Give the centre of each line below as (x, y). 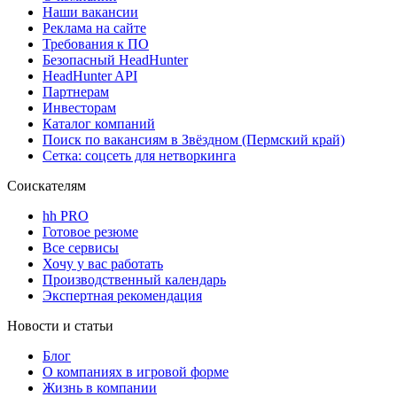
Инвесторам (79, 108)
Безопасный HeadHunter (115, 60)
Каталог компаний (99, 124)
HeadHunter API (90, 76)
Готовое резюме (90, 232)
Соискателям (47, 186)
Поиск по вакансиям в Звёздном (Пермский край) (194, 140)
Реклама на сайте (94, 28)
